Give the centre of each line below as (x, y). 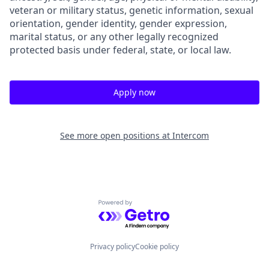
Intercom (191, 135)
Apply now (134, 92)
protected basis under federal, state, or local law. (120, 50)
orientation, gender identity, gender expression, (118, 23)
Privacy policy (113, 246)
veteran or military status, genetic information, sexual (131, 10)
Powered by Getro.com (150, 206)
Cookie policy (157, 246)
